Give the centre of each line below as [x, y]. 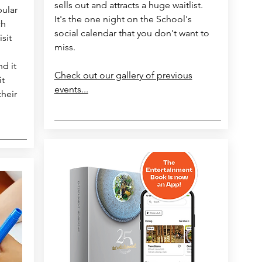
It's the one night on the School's [123, 19]
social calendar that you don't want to [132, 33]
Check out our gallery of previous [123, 75]
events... [71, 89]
